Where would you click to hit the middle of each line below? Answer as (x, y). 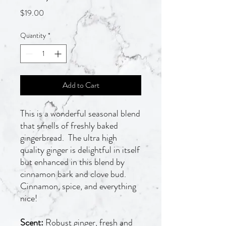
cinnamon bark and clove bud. (74, 174)
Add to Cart (81, 85)
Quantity (33, 36)
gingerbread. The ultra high (69, 138)
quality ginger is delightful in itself (80, 150)
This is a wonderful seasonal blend (80, 114)
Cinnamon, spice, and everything (78, 186)
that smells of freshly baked (69, 126)
